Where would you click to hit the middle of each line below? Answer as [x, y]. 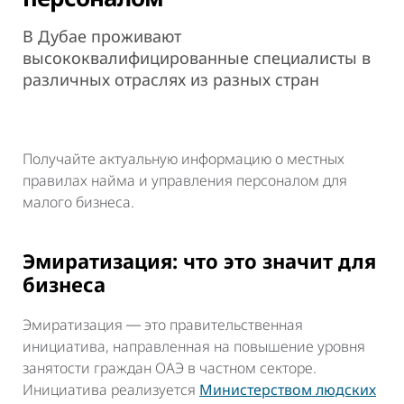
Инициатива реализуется [111, 390]
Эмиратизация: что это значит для [199, 261]
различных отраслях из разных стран [171, 80]
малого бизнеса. [78, 202]
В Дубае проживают [102, 37]
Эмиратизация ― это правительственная [163, 325]
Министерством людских [288, 390]
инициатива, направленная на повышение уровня [194, 347]
